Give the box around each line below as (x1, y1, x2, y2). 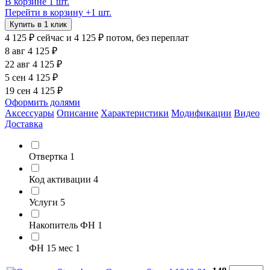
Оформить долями (5, 96, 80, 107)
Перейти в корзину (5, 7, 83, 17)
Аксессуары (5, 107, 54, 118)
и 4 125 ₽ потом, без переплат (66, 32, 189, 43)
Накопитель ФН (29, 219, 98, 230)
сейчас (37, 32, 66, 43)
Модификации (171, 107, 231, 118)
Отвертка (29, 151, 70, 162)
